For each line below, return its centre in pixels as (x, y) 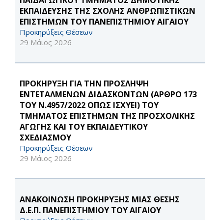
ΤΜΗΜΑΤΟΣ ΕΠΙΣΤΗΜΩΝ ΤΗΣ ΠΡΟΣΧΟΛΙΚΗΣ (107, 116)
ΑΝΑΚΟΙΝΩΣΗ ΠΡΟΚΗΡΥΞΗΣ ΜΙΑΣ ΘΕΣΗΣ (100, 200)
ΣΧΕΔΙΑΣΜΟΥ (45, 138)
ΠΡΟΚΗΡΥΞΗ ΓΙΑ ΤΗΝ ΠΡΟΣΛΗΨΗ (84, 84)
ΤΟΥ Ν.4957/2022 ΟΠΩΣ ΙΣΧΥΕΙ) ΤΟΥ (89, 105)
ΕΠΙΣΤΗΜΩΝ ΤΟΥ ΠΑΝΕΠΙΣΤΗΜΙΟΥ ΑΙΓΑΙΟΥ (104, 22)
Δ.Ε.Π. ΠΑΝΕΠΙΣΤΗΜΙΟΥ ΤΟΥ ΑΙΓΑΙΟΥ (90, 210)
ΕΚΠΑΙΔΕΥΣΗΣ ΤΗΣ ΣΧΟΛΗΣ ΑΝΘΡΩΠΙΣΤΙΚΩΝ (108, 11)
